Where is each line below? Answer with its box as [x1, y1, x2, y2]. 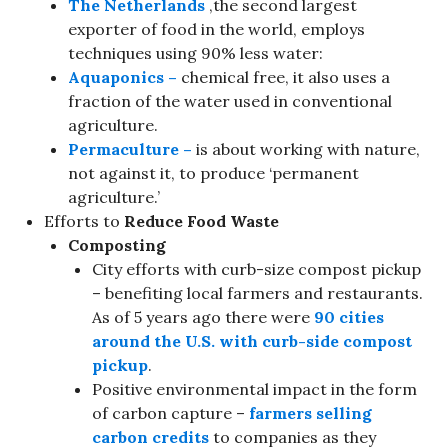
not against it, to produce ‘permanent [68, 162, 359, 183]
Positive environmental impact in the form [92, 378, 417, 399]
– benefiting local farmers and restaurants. [92, 282, 423, 303]
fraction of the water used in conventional [68, 90, 392, 111]
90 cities [314, 306, 384, 327]
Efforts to [44, 210, 124, 231]
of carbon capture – [92, 402, 249, 423]
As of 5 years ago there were [92, 306, 314, 327]
